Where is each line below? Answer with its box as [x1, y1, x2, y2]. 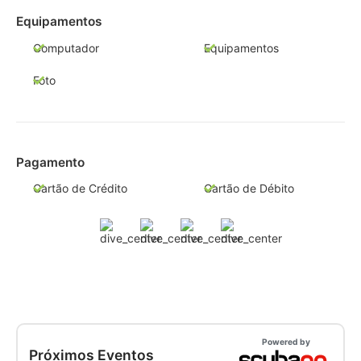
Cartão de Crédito [33, 181, 127, 196]
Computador [33, 40, 99, 55]
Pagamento [16, 154, 85, 170]
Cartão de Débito [203, 181, 294, 196]
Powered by [261, 337, 310, 347]
